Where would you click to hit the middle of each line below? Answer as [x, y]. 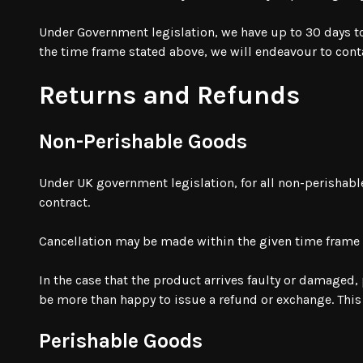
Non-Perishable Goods [143, 141]
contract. [64, 202]
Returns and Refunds [169, 95]
